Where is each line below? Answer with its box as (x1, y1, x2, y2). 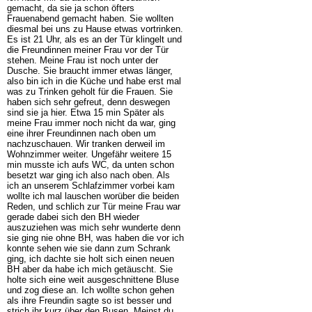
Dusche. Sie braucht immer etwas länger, (6, 65, 173, 76)
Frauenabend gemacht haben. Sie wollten (6, 13, 173, 24)
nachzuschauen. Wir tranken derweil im (6, 138, 165, 149)
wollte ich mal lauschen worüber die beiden (6, 190, 179, 201)
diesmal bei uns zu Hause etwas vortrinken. (6, 23, 183, 34)
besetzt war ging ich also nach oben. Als (6, 169, 170, 180)
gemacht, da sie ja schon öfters (6, 2, 134, 13)
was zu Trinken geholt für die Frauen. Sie (6, 86, 173, 97)
